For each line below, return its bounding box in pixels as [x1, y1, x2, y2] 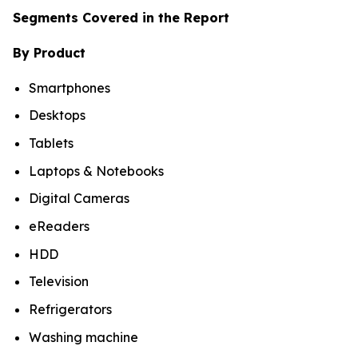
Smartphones [29, 79, 110, 96]
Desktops [29, 107, 86, 124]
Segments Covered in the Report [13, 9, 229, 26]
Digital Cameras [29, 190, 129, 207]
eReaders [29, 217, 89, 234]
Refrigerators [29, 300, 112, 317]
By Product [13, 44, 86, 61]
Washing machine [29, 328, 138, 345]
